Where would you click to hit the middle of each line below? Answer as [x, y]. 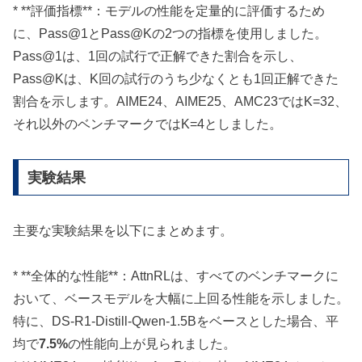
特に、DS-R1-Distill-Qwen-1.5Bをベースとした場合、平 [176, 322]
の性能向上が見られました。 [152, 344]
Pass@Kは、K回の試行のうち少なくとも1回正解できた [176, 79]
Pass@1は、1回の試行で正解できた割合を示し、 [158, 57]
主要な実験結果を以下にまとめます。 [123, 230]
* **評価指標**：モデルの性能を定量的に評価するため [169, 11]
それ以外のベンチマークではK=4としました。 [147, 124]
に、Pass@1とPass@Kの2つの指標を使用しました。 [170, 34]
